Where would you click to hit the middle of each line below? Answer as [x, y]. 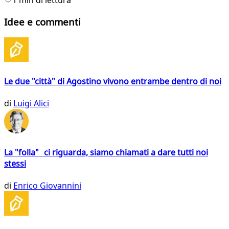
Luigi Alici [31, 103]
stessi [15, 164]
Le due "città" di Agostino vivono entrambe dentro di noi [113, 81]
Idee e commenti [42, 21]
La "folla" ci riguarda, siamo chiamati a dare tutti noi [106, 153]
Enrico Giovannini [47, 186]
